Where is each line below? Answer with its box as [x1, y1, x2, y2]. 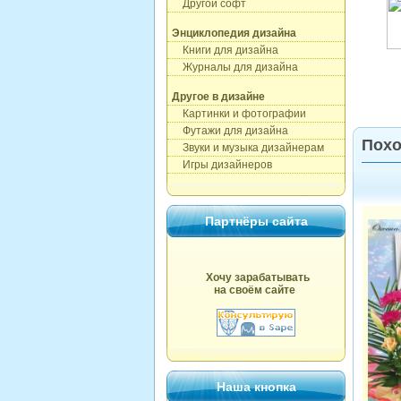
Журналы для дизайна [172, 61, 298, 73]
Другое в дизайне [172, 90, 265, 103]
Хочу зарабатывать [205, 271, 310, 284]
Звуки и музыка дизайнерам [172, 141, 324, 154]
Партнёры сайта [204, 214, 308, 228]
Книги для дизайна [172, 44, 278, 56]
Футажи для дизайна [172, 124, 288, 137]
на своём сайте [214, 284, 295, 296]
